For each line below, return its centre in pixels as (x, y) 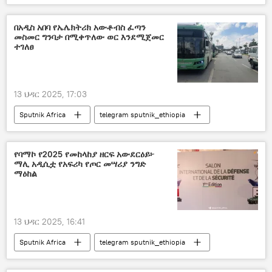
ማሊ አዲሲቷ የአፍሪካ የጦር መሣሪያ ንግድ (80, 164)
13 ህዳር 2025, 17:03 (50, 94)
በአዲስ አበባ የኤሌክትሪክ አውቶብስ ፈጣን (80, 28)
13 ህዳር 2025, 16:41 (49, 221)
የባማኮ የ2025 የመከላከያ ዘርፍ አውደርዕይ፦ (84, 155)
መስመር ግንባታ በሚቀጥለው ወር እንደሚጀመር (89, 37)
